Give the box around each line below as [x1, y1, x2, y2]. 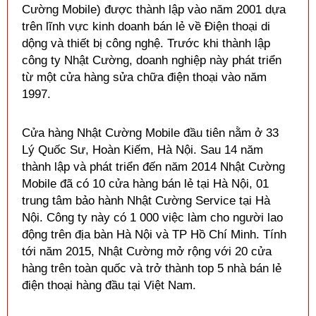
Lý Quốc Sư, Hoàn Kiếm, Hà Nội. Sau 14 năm [22, 143, 263, 157]
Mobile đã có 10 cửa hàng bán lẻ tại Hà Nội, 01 [22, 177, 269, 190]
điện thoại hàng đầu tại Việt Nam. [22, 279, 196, 292]
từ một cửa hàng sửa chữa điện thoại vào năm [22, 71, 267, 84]
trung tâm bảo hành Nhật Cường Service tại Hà [22, 194, 270, 207]
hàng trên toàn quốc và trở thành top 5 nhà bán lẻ [22, 262, 281, 275]
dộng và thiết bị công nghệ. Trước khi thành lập [22, 37, 270, 50]
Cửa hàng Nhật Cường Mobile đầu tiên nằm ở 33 [22, 126, 279, 140]
